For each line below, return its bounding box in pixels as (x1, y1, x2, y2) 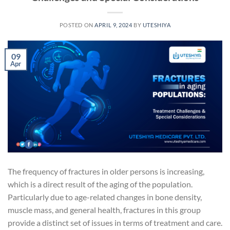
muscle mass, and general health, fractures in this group (8, 204, 201, 215)
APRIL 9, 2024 (94, 21, 132, 28)
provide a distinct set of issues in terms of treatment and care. (8, 217, 222, 227)
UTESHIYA (142, 21, 171, 28)
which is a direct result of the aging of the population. (8, 179, 193, 189)
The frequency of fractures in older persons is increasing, (8, 166, 204, 176)
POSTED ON (59, 21, 95, 28)
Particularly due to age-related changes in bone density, (8, 191, 202, 202)
